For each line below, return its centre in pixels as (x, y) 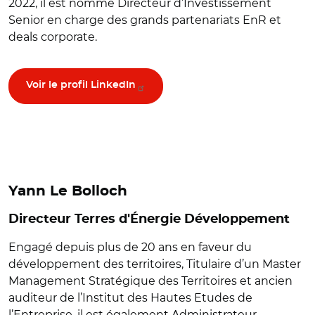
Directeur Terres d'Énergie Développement (149, 219)
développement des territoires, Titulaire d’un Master (155, 264)
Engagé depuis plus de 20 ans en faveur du (130, 247)
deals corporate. (54, 37)
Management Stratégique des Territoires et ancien (150, 281)
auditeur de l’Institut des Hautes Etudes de (130, 297)
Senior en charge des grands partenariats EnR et (145, 20)
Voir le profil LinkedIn (81, 85)
